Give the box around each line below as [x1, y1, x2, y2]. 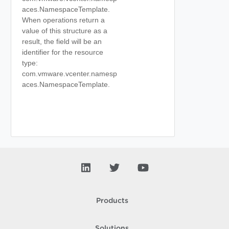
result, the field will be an [22, 37, 102, 45]
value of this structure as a [22, 27, 107, 35]
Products [96, 198, 128, 204]
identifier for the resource [22, 48, 103, 56]
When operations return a [22, 16, 105, 24]
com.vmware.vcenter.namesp [22, 70, 117, 78]
